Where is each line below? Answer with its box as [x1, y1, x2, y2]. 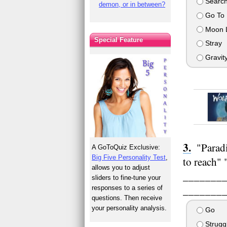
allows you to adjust [92, 163, 150, 171]
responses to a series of [92, 183, 163, 192]
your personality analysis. [92, 204, 167, 212]
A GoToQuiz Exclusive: [92, 143, 161, 151]
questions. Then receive [92, 194, 163, 202]
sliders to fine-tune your [92, 173, 161, 181]
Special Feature [94, 35, 143, 44]
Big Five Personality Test [92, 153, 166, 161]
